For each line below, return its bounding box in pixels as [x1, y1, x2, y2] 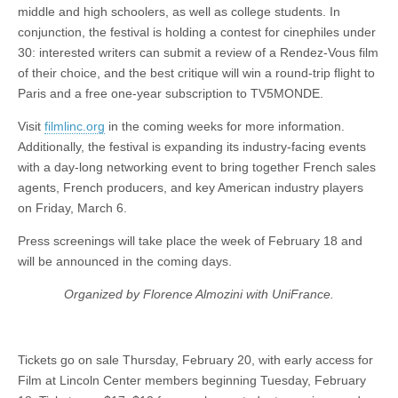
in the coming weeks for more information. [105, 119, 345, 134]
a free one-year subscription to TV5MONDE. [75, 86, 323, 101]
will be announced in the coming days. [18, 254, 232, 269]
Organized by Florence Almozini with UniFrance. [64, 287, 334, 302]
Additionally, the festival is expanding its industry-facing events [18, 139, 366, 155]
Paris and [18, 86, 75, 101]
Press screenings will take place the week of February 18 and [18, 234, 362, 249]
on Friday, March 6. [18, 201, 127, 216]
